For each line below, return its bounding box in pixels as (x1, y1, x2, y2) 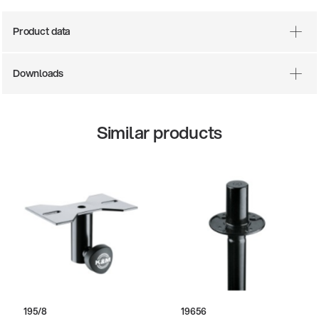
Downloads (12, 66, 63, 81)
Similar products (96, 120, 223, 145)
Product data (12, 24, 70, 39)
